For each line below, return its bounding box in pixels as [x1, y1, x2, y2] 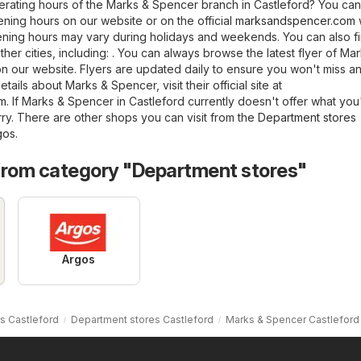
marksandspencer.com [235, 13, 355, 27]
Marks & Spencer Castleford [226, 313, 359, 326]
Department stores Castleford [71, 313, 214, 326]
